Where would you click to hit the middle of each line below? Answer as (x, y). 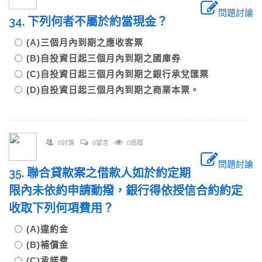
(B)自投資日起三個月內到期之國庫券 (104, 58)
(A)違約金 (47, 229)
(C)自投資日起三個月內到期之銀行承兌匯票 (118, 74)
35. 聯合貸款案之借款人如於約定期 (100, 173)
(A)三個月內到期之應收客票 (85, 42)
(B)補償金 (47, 245)
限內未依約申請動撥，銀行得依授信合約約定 (126, 191)
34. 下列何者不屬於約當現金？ (88, 22)
